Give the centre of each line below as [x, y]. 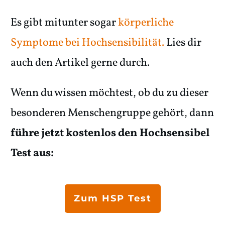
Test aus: [32, 153]
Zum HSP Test [113, 198]
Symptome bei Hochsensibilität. [87, 43]
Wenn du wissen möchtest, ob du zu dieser [109, 93]
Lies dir [183, 43]
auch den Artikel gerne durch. [80, 63]
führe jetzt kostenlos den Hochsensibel [110, 133]
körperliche [146, 23]
